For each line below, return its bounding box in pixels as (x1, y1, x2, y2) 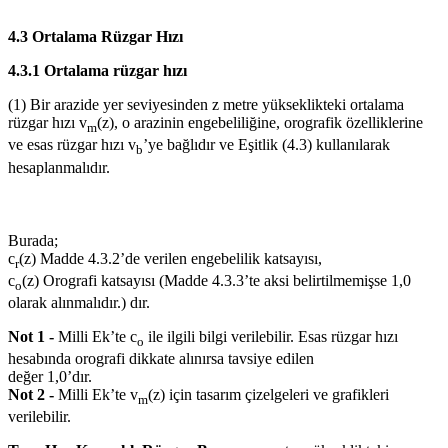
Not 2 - (8, 386, 54, 404)
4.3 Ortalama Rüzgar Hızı (8, 28, 183, 46)
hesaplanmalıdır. (8, 158, 110, 176)
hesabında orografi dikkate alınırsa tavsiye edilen (8, 350, 314, 368)
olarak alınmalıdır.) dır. (8, 294, 150, 312)
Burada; (8, 231, 58, 249)
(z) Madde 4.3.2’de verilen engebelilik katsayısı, (19, 249, 322, 267)
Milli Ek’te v (54, 386, 138, 404)
